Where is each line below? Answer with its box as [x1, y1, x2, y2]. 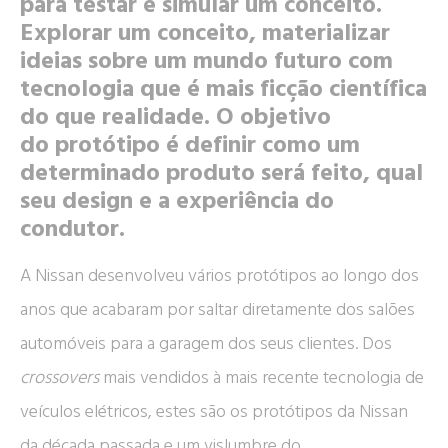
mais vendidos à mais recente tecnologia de [99, 365, 424, 391]
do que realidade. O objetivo [20, 100, 331, 135]
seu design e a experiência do [20, 184, 334, 219]
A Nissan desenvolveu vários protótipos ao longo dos [20, 263, 419, 289]
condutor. [20, 212, 125, 247]
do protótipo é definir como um [20, 128, 360, 163]
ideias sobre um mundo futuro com [20, 44, 393, 79]
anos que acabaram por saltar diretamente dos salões [20, 297, 415, 323]
